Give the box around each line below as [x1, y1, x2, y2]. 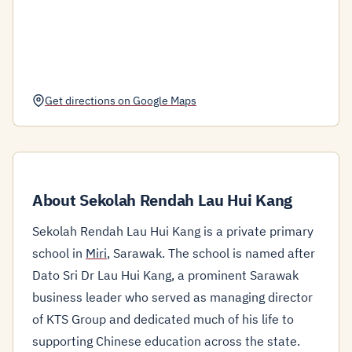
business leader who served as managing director [32, 289, 313, 305]
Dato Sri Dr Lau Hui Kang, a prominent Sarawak [32, 267, 299, 283]
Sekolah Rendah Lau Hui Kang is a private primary [32, 223, 313, 239]
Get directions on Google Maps [45, 93, 196, 108]
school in [32, 245, 86, 261]
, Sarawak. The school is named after [107, 245, 315, 261]
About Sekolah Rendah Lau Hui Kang [32, 189, 293, 211]
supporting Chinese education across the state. [32, 333, 300, 349]
